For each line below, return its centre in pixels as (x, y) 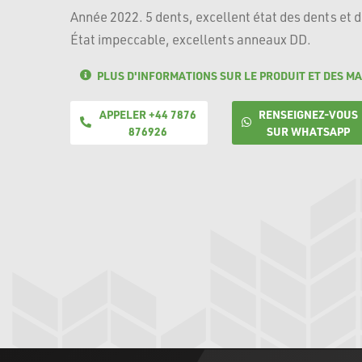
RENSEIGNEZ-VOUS (308, 114)
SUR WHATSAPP (308, 130)
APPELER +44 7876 (147, 114)
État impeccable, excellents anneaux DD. (191, 39)
